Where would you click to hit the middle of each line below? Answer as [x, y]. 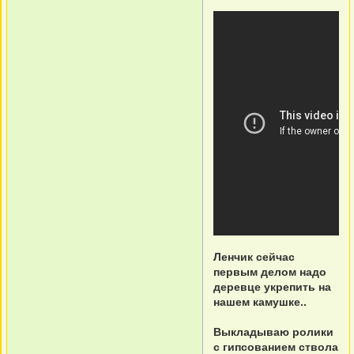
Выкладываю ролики [273, 332]
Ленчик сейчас [254, 257]
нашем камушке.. [260, 302]
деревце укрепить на [272, 287]
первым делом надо [270, 272]
